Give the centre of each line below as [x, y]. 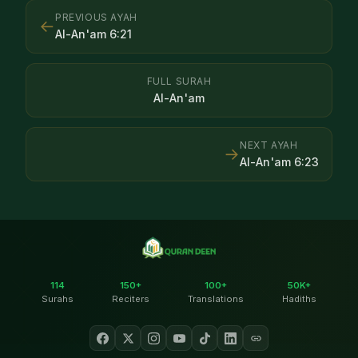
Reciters [131, 299]
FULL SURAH [179, 81]
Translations [216, 299]
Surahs [58, 299]
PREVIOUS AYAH [96, 17]
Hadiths [299, 299]
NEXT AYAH [269, 145]
